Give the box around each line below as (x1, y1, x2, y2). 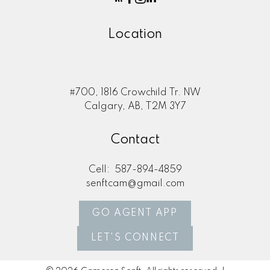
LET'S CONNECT (90, 233, 180, 243)
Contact (110, 133, 160, 146)
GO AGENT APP (92, 208, 178, 218)
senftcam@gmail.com (86, 178, 184, 189)
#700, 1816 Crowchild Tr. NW (69, 88, 201, 98)
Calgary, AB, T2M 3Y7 (84, 102, 186, 112)
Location (108, 28, 162, 42)
